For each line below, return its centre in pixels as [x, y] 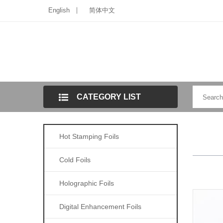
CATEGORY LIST [109, 97]
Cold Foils [75, 160]
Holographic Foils [87, 183]
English [59, 10]
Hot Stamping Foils [89, 136]
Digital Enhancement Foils [100, 207]
